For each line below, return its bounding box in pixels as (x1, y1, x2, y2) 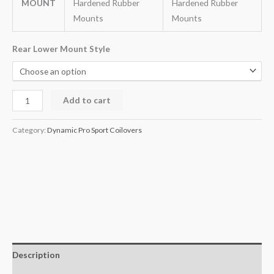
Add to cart (63, 94, 111, 105)
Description (12, 250, 60, 260)
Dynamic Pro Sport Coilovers (47, 125, 142, 135)
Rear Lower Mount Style (12, 43, 110, 54)
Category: (12, 125, 47, 135)
